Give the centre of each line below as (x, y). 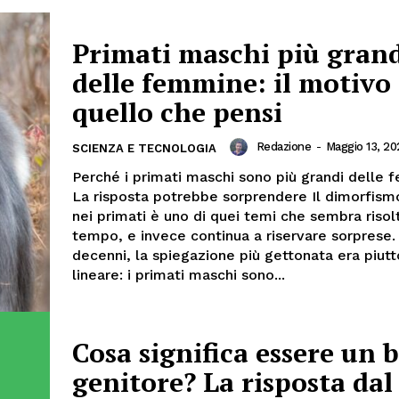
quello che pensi (177, 112)
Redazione (283, 147)
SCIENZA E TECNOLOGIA (144, 148)
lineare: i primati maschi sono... (179, 274)
